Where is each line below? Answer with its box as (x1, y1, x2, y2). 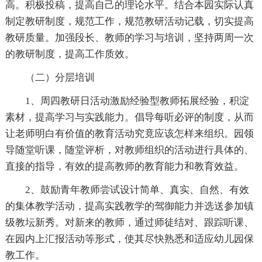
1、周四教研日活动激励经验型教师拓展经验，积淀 (25, 95, 249, 106)
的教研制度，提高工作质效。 (5, 49, 135, 60)
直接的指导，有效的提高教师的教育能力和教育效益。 (5, 161, 244, 172)
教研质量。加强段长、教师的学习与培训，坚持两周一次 (5, 32, 254, 43)
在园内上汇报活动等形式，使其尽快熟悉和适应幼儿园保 (5, 233, 254, 244)
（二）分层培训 (25, 72, 95, 83)
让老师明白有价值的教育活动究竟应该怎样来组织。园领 (5, 128, 254, 139)
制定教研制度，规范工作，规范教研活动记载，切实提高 (5, 16, 254, 27)
